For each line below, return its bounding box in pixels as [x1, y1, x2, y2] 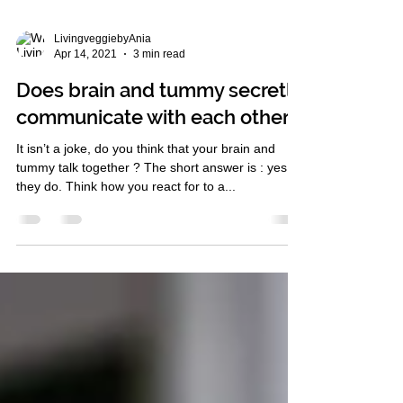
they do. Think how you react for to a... [16, 251, 236, 265]
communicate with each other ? [16, 177, 303, 201]
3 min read [133, 119, 185, 132]
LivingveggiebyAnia [54, 104, 151, 117]
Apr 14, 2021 [54, 119, 117, 132]
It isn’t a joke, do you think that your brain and [16, 213, 275, 228]
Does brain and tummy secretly [16, 150, 302, 174]
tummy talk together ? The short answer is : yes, [16, 232, 291, 246]
